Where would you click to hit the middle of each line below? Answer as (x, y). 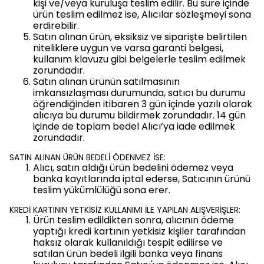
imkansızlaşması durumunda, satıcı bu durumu (139, 93)
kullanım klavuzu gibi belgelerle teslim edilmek (139, 59)
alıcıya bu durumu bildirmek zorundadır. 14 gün (139, 115)
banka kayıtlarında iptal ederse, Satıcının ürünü (142, 179)
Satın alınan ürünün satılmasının (106, 82)
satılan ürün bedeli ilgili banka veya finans (128, 254)
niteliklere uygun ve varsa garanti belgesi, (128, 48)
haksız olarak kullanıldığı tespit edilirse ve (128, 242)
